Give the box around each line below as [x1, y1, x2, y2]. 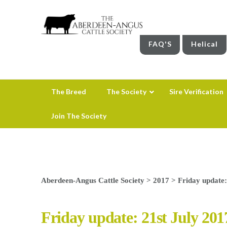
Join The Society [51, 111, 106, 120]
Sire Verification [169, 87, 223, 96]
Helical [191, 39, 218, 48]
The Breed [51, 87, 86, 96]
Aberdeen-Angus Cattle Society [41, 175, 144, 184]
